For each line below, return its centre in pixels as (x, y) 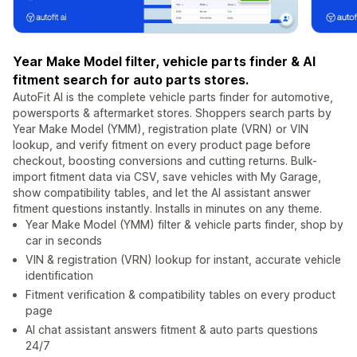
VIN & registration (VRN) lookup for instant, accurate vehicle (183, 260)
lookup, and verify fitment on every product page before (162, 145)
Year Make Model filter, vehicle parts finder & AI (164, 62)
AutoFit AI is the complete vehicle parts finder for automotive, (173, 97)
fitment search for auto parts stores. (131, 80)
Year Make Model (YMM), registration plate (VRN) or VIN (161, 129)
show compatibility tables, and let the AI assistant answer (162, 193)
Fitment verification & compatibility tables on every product (180, 295)
